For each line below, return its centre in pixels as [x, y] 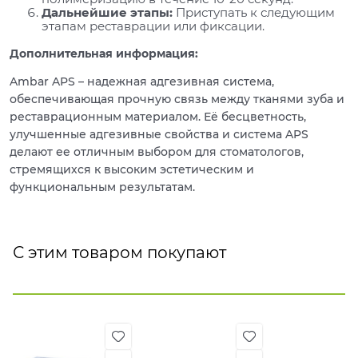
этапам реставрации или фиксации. [153, 26]
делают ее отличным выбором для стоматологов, [157, 152]
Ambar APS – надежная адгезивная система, [142, 82]
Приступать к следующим [254, 12]
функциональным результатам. [102, 187]
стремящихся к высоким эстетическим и [132, 170]
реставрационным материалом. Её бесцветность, [158, 117]
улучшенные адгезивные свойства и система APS [159, 135]
